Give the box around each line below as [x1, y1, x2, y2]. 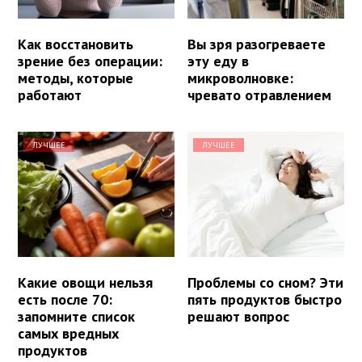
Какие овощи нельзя [18, 272, 153, 292]
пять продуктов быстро [187, 289, 343, 309]
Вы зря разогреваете [187, 34, 326, 53]
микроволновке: [187, 68, 294, 87]
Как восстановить [18, 34, 133, 53]
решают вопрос [187, 306, 290, 326]
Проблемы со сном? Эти [187, 272, 344, 292]
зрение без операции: [18, 51, 162, 70]
